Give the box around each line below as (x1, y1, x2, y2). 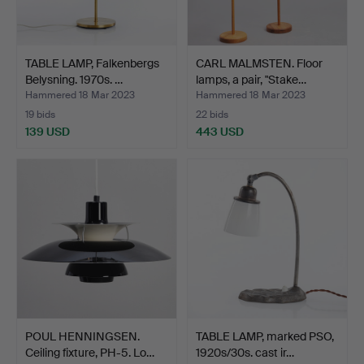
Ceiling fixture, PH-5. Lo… (25, 344, 154, 360)
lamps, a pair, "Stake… (196, 71, 306, 87)
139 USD (25, 123, 70, 139)
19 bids (25, 107, 55, 121)
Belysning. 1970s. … (25, 71, 123, 87)
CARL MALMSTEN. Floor (196, 55, 323, 71)
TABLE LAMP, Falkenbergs (25, 55, 159, 71)
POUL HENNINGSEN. (25, 328, 140, 344)
